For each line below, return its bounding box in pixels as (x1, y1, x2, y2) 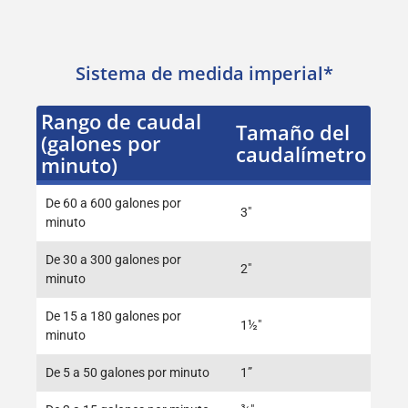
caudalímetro (236, 139, 367, 168)
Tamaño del (236, 117, 351, 146)
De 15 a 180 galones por (46, 308, 182, 324)
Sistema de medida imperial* (75, 60, 333, 86)
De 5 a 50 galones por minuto (46, 364, 210, 381)
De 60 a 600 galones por (46, 195, 182, 211)
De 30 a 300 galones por (46, 251, 182, 268)
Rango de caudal (41, 107, 202, 135)
